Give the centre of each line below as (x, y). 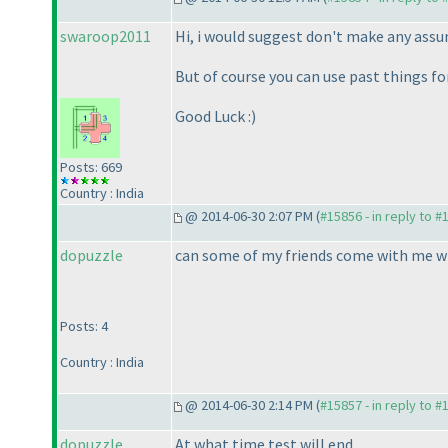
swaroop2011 (105, 36)
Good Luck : (213, 116)
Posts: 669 (91, 167)
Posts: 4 (84, 326)
